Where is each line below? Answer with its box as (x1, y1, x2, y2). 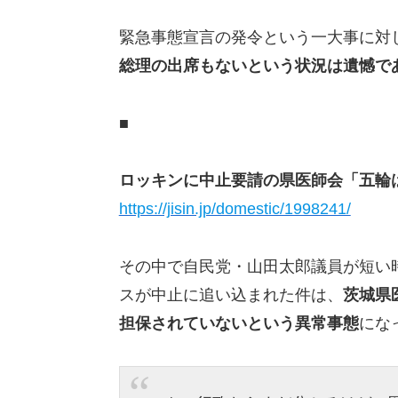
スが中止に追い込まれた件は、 (118, 285, 343, 304)
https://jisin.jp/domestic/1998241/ (118, 200, 351, 219)
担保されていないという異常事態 (118, 314, 359, 332)
